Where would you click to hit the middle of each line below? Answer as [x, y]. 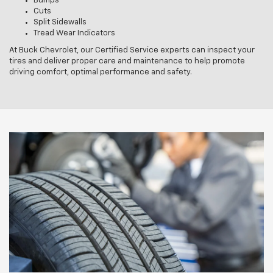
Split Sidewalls [60, 23]
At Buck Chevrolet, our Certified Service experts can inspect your [132, 51]
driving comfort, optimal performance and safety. [101, 73]
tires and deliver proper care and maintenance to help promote [127, 62]
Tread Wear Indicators [74, 34]
